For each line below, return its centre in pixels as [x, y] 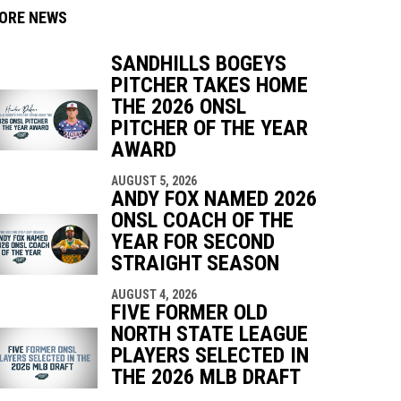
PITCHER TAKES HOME [209, 85]
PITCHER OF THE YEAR [209, 128]
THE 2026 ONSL [178, 106]
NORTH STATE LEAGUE [209, 333]
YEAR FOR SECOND [192, 241]
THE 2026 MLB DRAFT [205, 376]
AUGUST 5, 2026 [154, 180]
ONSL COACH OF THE [202, 220]
